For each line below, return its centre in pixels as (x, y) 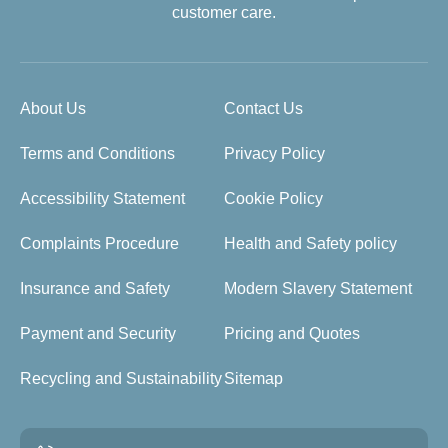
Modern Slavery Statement (318, 288)
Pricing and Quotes (292, 333)
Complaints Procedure (99, 243)
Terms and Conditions (97, 153)
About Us (53, 108)
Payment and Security (98, 333)
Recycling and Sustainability (121, 378)
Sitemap (253, 378)
